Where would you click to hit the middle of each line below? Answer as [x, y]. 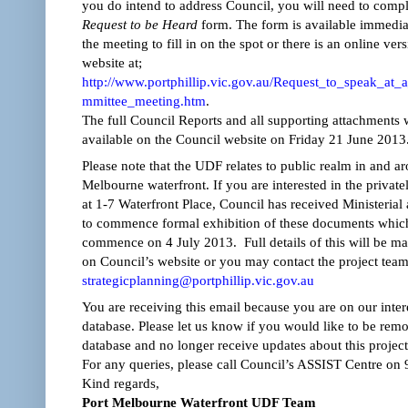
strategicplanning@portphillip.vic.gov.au [198, 280]
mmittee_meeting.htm [144, 100]
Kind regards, [121, 382]
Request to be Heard [140, 24]
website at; [112, 62]
